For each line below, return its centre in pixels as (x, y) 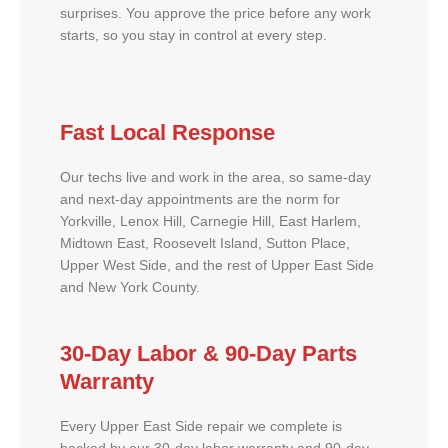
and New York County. (130, 287)
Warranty (107, 382)
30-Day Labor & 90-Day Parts (208, 354)
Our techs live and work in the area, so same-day (215, 177)
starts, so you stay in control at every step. (193, 35)
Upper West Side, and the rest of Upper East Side (217, 265)
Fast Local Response (167, 132)
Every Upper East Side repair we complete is (201, 427)
